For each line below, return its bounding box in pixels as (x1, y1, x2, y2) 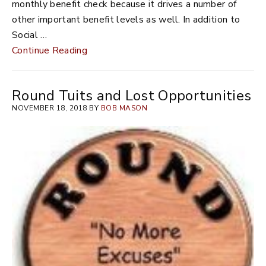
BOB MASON (100, 103, 147, 113)
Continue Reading (12, 44, 87, 57)
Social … (12, 28, 47, 42)
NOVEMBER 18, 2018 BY (12, 103, 101, 113)
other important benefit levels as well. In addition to (12, 13, 240, 26)
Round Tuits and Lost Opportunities (12, 86, 252, 105)
